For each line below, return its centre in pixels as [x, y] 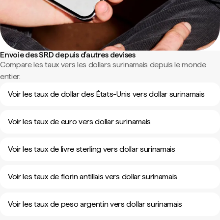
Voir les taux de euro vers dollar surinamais [79, 122]
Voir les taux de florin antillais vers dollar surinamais [93, 177]
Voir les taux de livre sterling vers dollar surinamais [92, 149]
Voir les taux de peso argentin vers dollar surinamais [95, 204]
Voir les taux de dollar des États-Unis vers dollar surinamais [106, 94]
